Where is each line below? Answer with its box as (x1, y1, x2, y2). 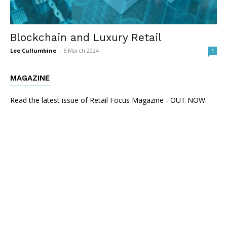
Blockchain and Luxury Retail (10, 30, 162, 44)
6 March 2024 (63, 46, 99, 54)
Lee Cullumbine (10, 46, 56, 54)
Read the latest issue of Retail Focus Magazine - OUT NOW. (10, 95, 207, 105)
